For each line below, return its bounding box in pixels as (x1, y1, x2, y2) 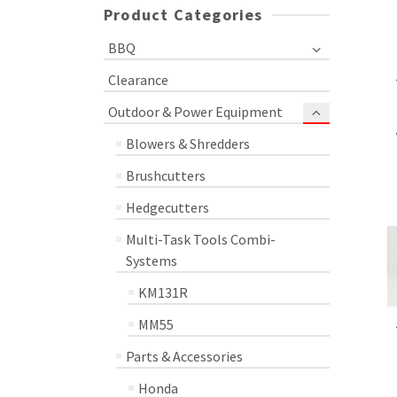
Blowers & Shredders (126, 135, 250, 152)
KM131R (138, 284, 188, 301)
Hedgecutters (126, 198, 209, 216)
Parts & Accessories (126, 347, 243, 365)
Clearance (108, 71, 168, 89)
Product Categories (104, 4, 263, 25)
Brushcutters (126, 167, 206, 184)
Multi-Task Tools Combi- (126, 230, 276, 248)
